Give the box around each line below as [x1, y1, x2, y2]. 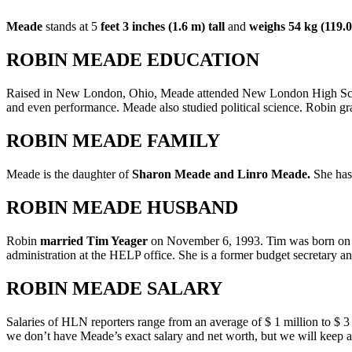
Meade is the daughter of [6, 167, 132, 181]
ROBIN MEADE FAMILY [6, 130, 220, 151]
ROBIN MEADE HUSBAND [6, 196, 238, 218]
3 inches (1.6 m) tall [123, 20, 225, 34]
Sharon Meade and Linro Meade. [132, 167, 313, 181]
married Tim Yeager [40, 233, 148, 247]
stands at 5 [42, 20, 101, 34]
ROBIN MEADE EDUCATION [6, 49, 259, 71]
